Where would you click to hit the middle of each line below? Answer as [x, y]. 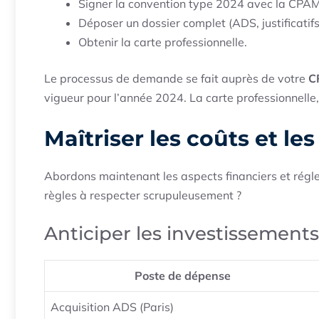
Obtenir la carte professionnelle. [163, 42]
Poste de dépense [183, 276]
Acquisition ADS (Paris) [112, 307]
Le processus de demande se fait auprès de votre [176, 79]
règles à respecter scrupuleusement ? [143, 195]
